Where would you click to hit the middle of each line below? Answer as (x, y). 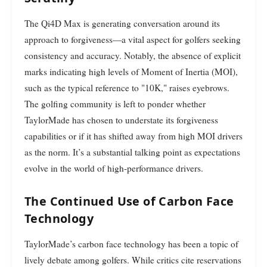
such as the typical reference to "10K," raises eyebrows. (127, 87)
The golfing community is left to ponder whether (115, 103)
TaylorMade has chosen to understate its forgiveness (121, 119)
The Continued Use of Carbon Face (129, 201)
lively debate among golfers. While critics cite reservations (133, 260)
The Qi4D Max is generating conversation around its (122, 23)
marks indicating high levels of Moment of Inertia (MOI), (131, 71)
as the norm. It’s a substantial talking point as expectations (132, 152)
